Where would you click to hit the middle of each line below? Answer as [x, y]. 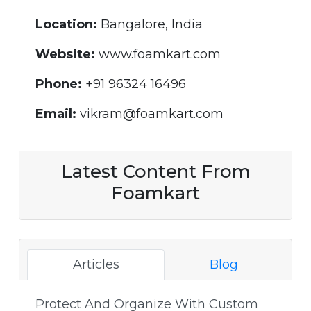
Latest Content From [155, 171]
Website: [65, 54]
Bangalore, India [150, 24]
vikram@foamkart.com [150, 114]
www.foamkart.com [158, 54]
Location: [66, 24]
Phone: [58, 84]
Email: [56, 114]
